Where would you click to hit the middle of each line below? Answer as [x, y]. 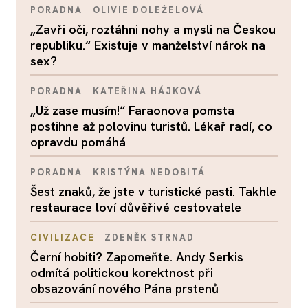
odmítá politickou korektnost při [122, 272]
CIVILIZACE [63, 237]
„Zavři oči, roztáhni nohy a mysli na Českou [153, 29]
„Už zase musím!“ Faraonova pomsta [132, 110]
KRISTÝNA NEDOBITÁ [149, 172]
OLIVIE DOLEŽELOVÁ [148, 10]
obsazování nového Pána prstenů [124, 288]
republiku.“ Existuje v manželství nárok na [148, 45]
